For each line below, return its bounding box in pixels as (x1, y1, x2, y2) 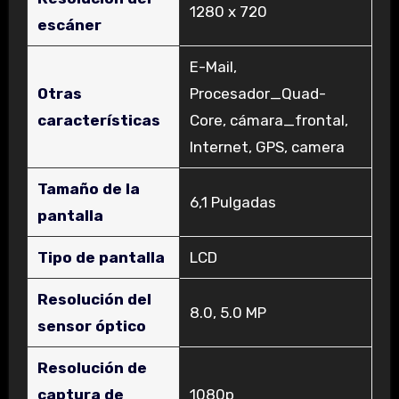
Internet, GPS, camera (189, 138, 345, 157)
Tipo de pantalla (37, 248, 165, 267)
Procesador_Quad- (189, 85, 326, 103)
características (37, 111, 160, 130)
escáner (37, 16, 102, 35)
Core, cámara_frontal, (189, 111, 348, 130)
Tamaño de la (37, 180, 140, 199)
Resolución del (37, 290, 151, 309)
